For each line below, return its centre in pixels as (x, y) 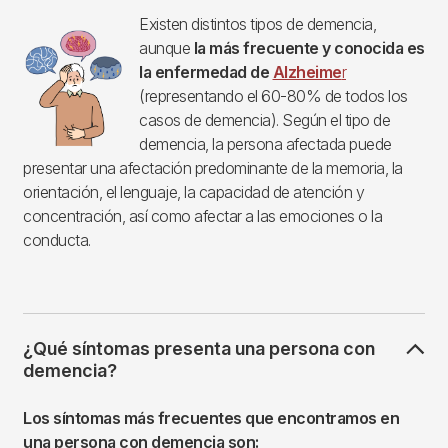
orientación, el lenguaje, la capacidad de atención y (193, 191)
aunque (164, 47)
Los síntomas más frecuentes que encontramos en (211, 417)
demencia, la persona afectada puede (265, 143)
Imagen (49, 37)
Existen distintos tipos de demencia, (257, 23)
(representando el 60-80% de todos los (273, 95)
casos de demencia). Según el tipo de (264, 119)
